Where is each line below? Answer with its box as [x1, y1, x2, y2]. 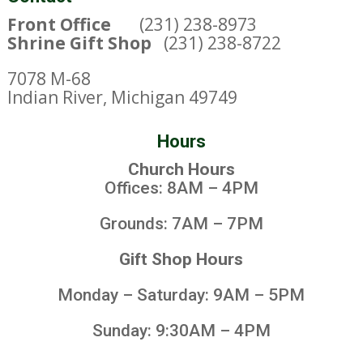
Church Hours [127, 160, 235, 180]
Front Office [6, 13, 139, 36]
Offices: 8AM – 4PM [104, 178, 258, 199]
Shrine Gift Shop [6, 32, 152, 55]
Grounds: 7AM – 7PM [99, 214, 263, 234]
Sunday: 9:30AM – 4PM [92, 321, 271, 341]
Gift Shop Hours [119, 250, 244, 270]
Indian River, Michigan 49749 [6, 86, 237, 109]
